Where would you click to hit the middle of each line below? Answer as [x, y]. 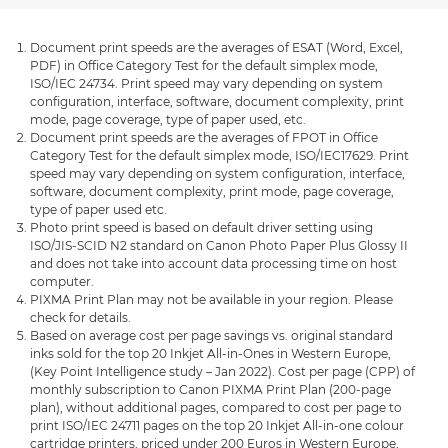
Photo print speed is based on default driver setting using [201, 227]
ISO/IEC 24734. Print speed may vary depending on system [206, 83]
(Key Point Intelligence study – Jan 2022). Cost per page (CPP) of [222, 371]
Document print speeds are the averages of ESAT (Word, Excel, [216, 47]
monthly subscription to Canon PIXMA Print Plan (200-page [210, 389]
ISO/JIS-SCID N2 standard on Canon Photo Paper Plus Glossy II [219, 245]
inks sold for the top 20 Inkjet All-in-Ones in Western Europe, [210, 353]
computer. [62, 281]
